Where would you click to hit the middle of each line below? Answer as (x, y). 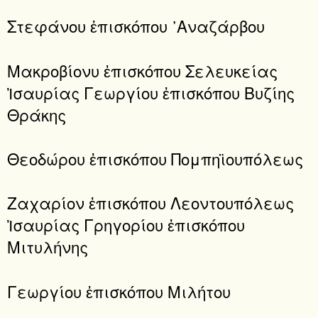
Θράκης (37, 114)
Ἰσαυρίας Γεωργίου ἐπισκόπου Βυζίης (151, 92)
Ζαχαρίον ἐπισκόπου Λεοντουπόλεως (150, 203)
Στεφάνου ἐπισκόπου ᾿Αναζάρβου (136, 26)
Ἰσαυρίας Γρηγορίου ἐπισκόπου (126, 225)
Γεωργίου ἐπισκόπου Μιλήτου (119, 291)
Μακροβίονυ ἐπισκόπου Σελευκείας (142, 70)
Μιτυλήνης (48, 247)
